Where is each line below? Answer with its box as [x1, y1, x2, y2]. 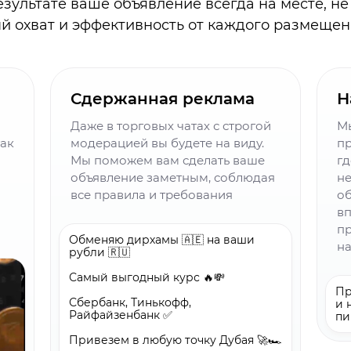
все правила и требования [71, 186, 233, 202]
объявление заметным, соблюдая [71, 169, 275, 185]
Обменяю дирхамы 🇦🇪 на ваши [69, 232, 255, 247]
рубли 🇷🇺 [69, 244, 130, 259]
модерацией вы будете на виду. [71, 135, 264, 150]
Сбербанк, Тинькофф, [69, 295, 191, 309]
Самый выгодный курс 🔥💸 [69, 270, 225, 284]
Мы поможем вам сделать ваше [71, 152, 265, 168]
